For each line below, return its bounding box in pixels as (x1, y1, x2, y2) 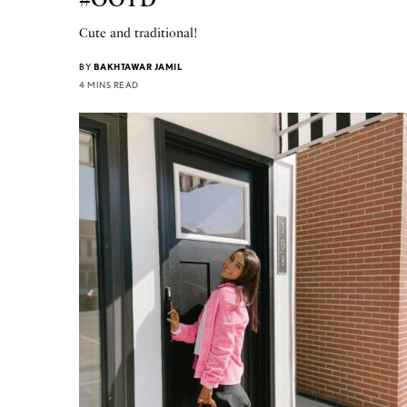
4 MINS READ (79, 78, 139, 90)
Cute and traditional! (79, 25, 199, 41)
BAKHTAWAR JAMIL (93, 60, 182, 72)
